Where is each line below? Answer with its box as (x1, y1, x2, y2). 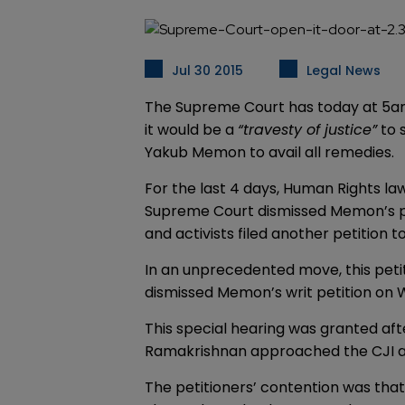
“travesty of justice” (238, 119, 377, 140)
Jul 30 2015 (172, 61, 243, 80)
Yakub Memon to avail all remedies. (145, 142, 394, 163)
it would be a (145, 119, 238, 140)
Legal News (306, 61, 381, 80)
